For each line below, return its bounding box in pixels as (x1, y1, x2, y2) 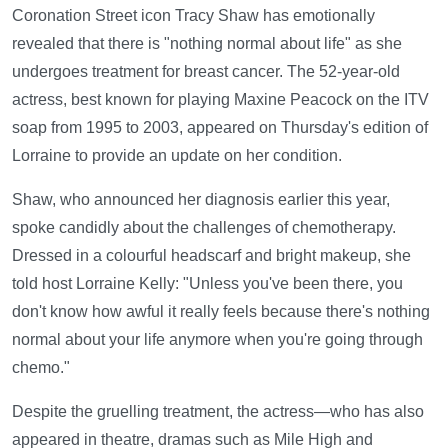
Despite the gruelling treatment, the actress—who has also (12, 403, 424, 421)
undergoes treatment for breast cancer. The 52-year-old (12, 63, 400, 81)
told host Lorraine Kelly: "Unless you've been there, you (12, 275, 403, 293)
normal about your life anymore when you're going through (12, 331, 423, 349)
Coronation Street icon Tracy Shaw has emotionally (12, 7, 375, 25)
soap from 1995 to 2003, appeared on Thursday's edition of (12, 119, 428, 137)
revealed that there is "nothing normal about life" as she (12, 35, 402, 53)
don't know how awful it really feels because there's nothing (12, 303, 430, 321)
